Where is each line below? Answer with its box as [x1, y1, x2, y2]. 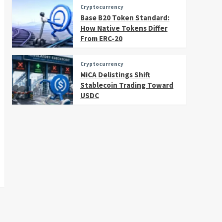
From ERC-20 [80, 33, 122, 43]
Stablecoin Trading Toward [80, 80, 173, 90]
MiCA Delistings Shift [80, 69, 150, 79]
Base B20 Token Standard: [80, 12, 169, 22]
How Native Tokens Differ [80, 23, 167, 33]
